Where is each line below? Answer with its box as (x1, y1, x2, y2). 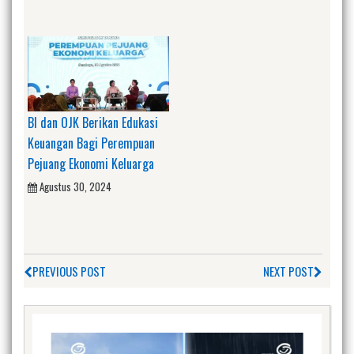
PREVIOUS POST (32, 262, 106, 280)
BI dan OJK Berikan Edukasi (28, 113, 158, 133)
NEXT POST (263, 262, 314, 280)
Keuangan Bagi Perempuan (28, 134, 155, 153)
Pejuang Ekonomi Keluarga (28, 154, 154, 174)
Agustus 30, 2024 (40, 179, 111, 195)
